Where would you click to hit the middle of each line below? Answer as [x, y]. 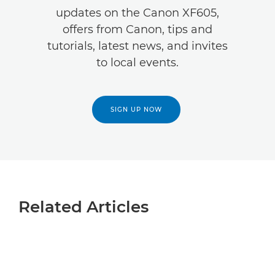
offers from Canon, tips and [137, 29]
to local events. [137, 62]
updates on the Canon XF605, [137, 13]
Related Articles [83, 207]
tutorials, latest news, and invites [137, 46]
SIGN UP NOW [136, 109]
